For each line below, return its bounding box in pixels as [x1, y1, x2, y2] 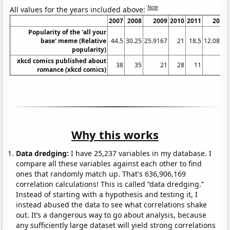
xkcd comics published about [17, 56, 107, 65]
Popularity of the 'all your [28, 27, 107, 36]
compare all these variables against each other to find [16, 158, 202, 168]
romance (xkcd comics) [37, 65, 107, 74]
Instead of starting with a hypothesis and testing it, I [16, 189, 198, 199]
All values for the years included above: [10, 4, 148, 14]
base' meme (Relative [41, 36, 107, 45]
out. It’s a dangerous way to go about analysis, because [16, 209, 207, 220]
